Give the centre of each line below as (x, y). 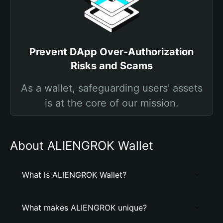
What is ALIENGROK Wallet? (74, 175)
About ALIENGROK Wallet (82, 146)
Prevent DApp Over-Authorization (111, 52)
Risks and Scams (111, 66)
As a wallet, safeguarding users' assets (111, 88)
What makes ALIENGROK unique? (84, 208)
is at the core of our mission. (111, 103)
